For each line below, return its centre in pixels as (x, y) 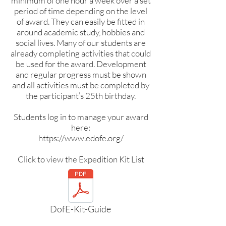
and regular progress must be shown (81, 74)
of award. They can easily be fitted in (81, 21)
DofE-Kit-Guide (80, 209)
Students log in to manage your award (81, 117)
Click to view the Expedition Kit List (81, 159)
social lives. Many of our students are (81, 43)
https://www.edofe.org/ (81, 138)
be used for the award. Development (81, 64)
